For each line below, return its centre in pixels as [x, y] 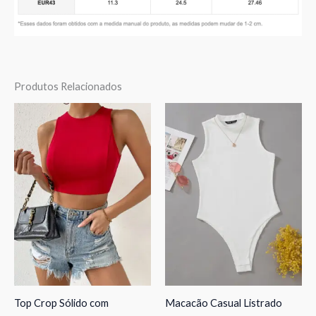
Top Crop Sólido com [61, 303]
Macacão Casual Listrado [224, 303]
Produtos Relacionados [68, 86]
